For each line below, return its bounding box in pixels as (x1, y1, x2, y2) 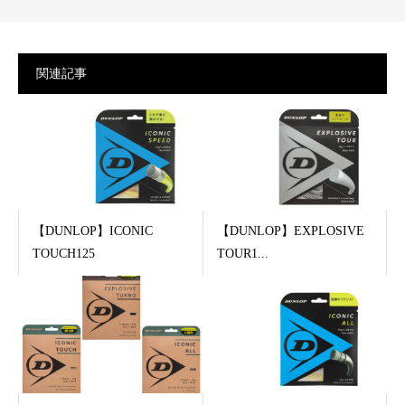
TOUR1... (216, 247, 268, 261)
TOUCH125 (33, 247, 95, 261)
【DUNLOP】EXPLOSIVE (216, 224, 364, 239)
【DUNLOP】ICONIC (33, 224, 153, 239)
